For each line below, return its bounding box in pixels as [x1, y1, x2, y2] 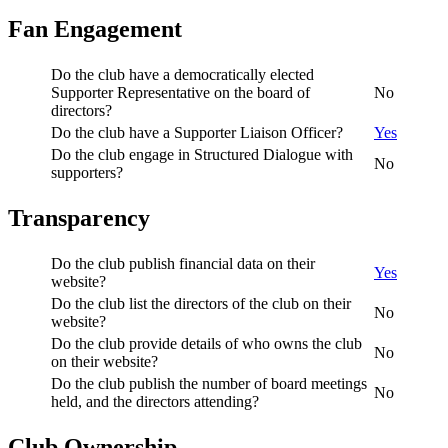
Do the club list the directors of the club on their [51, 294, 351, 312]
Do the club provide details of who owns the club [51, 334, 362, 352]
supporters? [51, 163, 123, 181]
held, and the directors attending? [51, 392, 259, 410]
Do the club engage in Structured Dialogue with [51, 145, 353, 163]
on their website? [51, 352, 158, 370]
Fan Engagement [8, 15, 182, 42]
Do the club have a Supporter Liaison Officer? [51, 123, 343, 141]
